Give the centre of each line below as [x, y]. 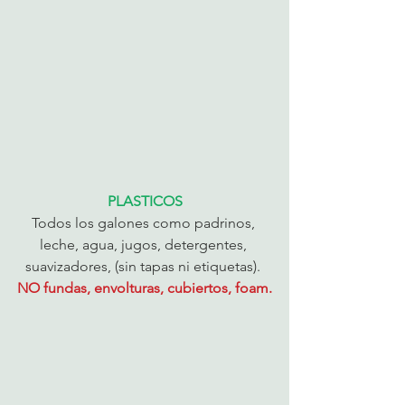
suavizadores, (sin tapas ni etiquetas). [145, 266]
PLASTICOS [145, 201]
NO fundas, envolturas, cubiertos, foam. [145, 287]
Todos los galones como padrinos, [145, 222]
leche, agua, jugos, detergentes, [145, 244]
